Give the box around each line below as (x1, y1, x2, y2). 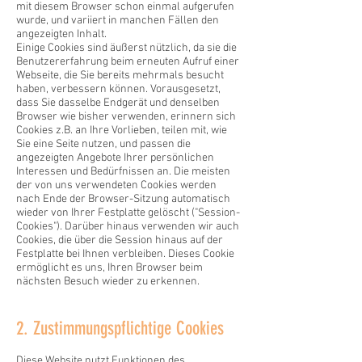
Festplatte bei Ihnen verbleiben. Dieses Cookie (16, 247, 234, 261)
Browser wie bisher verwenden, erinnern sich (16, 110, 236, 124)
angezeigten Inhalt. (16, 27, 107, 41)
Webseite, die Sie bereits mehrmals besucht (16, 69, 224, 82)
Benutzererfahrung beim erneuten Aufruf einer (16, 55, 239, 69)
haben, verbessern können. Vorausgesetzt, (16, 82, 221, 96)
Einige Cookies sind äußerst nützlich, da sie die (16, 41, 237, 55)
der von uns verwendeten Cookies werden (16, 179, 217, 192)
